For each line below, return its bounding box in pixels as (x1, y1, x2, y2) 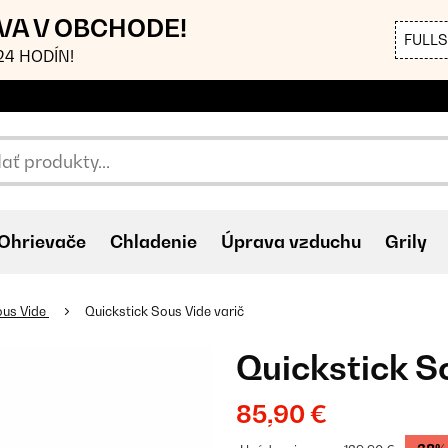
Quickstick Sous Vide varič (85, 303, 244, 319)
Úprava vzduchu (221, 231, 361, 252)
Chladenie (110, 231, 197, 252)
